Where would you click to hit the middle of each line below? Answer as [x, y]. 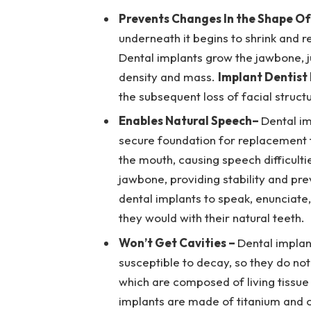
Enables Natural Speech [185, 121]
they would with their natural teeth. [211, 218]
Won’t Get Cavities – [178, 242]
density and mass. [168, 76]
